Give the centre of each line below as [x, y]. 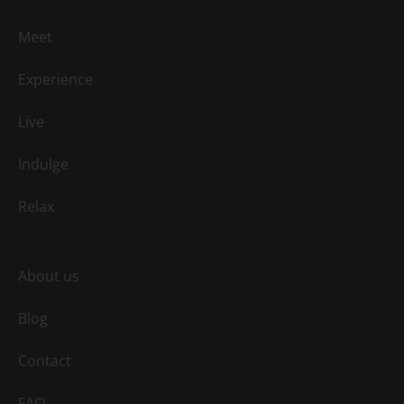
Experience [55, 79]
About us [49, 275]
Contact [45, 360]
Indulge [43, 164]
